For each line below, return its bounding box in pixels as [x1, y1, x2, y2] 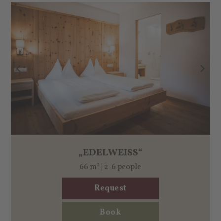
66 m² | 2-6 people [79, 161, 142, 173]
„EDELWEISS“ [78, 146, 138, 160]
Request [94, 183, 127, 194]
